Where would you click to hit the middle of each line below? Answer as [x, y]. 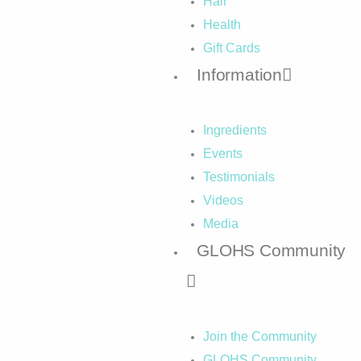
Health [222, 24]
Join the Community [259, 336]
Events [222, 153]
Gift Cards [231, 48]
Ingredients [234, 130]
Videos [223, 200]
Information [240, 74]
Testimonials [239, 176]
